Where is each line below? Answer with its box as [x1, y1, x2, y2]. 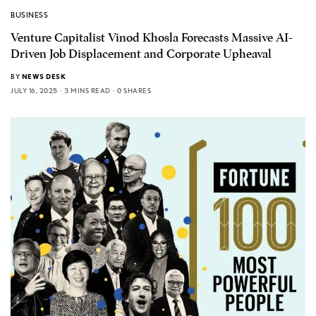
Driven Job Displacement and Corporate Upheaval [11, 46, 272, 61]
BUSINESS [11, 9, 49, 20]
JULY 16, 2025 [11, 85, 58, 95]
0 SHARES [117, 85, 151, 95]
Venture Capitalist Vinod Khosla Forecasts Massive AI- [11, 30, 293, 45]
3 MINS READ [64, 85, 111, 95]
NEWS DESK [21, 71, 66, 80]
